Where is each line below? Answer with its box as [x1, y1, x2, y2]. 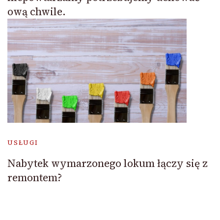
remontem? [7, 170, 62, 185]
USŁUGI [7, 138, 38, 147]
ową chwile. [7, 4, 66, 19]
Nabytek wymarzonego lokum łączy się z [7, 156, 208, 171]
